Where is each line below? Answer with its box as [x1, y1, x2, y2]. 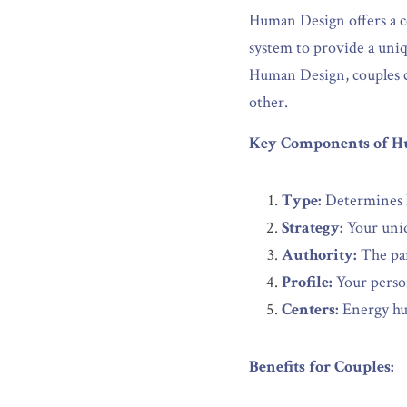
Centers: [282, 299, 339, 320]
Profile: [282, 272, 333, 293]
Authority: [282, 244, 357, 265]
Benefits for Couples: [249, 356, 394, 377]
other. [249, 92, 288, 113]
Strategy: [282, 217, 343, 238]
